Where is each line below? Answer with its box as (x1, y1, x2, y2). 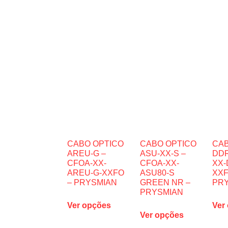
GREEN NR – (139, 178, 190, 187)
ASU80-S (139, 168, 175, 177)
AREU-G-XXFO (67, 168, 124, 177)
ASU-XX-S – (139, 149, 186, 158)
